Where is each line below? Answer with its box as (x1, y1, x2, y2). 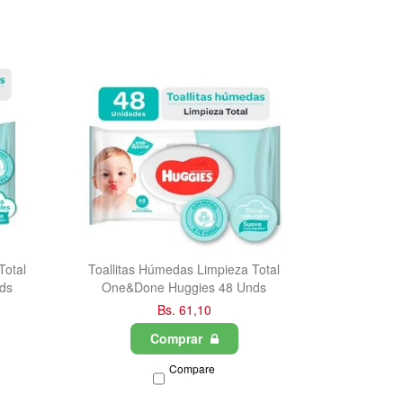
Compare (169, 361, 216, 377)
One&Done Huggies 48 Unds (102, 278, 267, 297)
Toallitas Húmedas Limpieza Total (88, 260, 281, 279)
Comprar (149, 329, 206, 348)
